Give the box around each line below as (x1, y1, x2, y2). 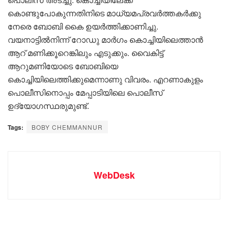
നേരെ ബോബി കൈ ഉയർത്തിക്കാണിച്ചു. (8, 20, 158, 32)
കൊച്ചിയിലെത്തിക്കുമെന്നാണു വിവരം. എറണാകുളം (8, 73, 203, 85)
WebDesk (93, 168, 135, 182)
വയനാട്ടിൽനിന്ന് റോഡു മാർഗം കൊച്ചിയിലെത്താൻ (8, 33, 203, 45)
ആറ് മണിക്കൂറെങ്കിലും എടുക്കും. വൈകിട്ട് (8, 46, 163, 59)
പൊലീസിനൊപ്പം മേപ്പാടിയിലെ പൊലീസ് (8, 86, 163, 98)
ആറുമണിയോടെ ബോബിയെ (8, 60, 118, 72)
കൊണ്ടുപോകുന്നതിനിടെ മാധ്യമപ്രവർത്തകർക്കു (8, 7, 201, 19)
